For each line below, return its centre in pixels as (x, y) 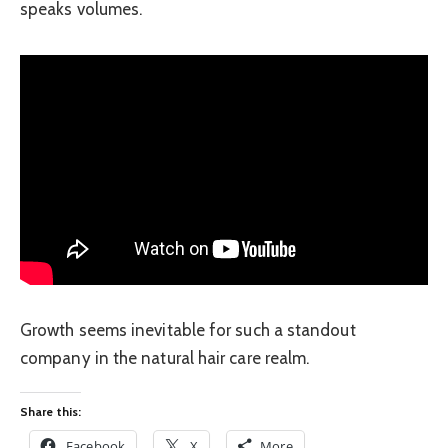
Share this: (50, 412)
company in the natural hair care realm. (165, 357)
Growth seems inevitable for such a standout (188, 329)
